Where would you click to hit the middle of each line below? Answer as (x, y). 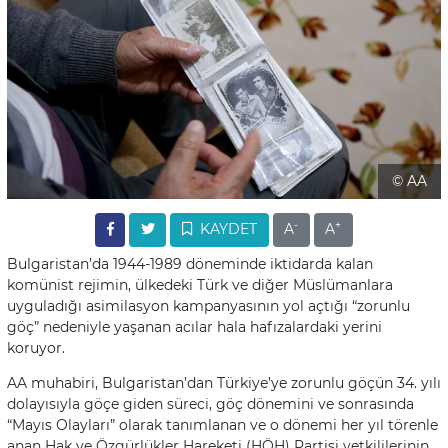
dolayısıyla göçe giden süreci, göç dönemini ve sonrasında (210, 403)
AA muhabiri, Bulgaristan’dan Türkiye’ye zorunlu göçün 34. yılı (224, 382)
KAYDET (227, 229)
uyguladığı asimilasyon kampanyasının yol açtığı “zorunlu (208, 305)
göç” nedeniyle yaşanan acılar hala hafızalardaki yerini (194, 326)
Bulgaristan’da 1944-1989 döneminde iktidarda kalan (190, 263)
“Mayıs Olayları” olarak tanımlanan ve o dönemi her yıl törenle (222, 424)
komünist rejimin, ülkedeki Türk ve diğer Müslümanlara (200, 284)
